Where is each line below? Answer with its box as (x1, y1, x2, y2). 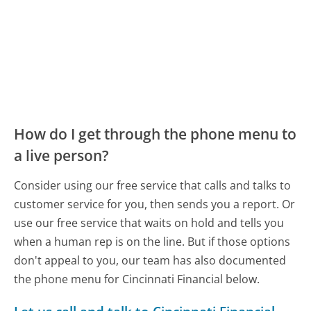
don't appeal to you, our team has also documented (14, 252, 287, 268)
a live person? (14, 145, 110, 165)
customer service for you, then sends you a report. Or (14, 196, 296, 212)
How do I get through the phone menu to (14, 124, 297, 144)
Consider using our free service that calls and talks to (14, 177, 292, 193)
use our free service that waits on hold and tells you (14, 215, 285, 230)
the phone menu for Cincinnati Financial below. (14, 271, 260, 287)
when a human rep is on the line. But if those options (14, 233, 291, 249)
